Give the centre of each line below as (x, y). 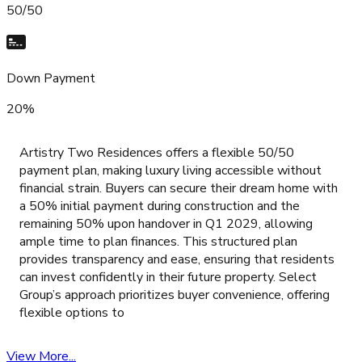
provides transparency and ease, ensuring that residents (177, 260)
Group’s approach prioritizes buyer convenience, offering (175, 295)
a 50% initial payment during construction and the (160, 206)
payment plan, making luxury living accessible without (170, 171)
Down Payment (51, 79)
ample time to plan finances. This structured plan (158, 242)
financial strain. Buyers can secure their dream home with (179, 189)
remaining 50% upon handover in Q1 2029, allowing (166, 224)
